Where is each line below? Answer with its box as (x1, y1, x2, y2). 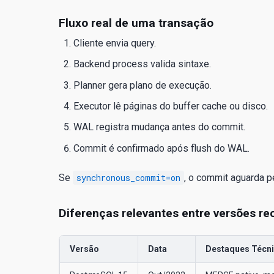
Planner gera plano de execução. (73, 79, 212, 91)
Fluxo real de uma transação (59, 15, 213, 30)
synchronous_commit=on (76, 171, 180, 183)
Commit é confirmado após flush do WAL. (73, 142, 250, 154)
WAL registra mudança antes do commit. (73, 121, 245, 133)
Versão (70, 243, 99, 254)
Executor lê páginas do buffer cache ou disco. (73, 100, 268, 112)
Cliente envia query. (73, 37, 156, 49)
